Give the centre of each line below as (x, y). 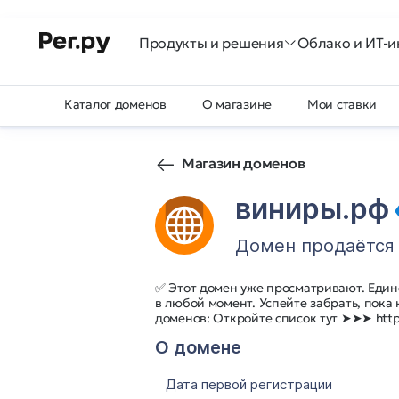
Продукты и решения (212, 43)
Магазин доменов (244, 163)
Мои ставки (342, 104)
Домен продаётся (315, 246)
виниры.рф (316, 209)
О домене (198, 347)
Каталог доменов (115, 104)
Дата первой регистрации (249, 384)
